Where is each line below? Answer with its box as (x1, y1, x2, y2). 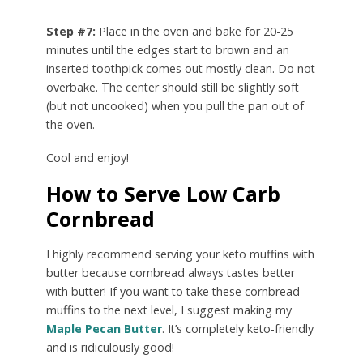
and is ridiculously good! (45, 340, 174, 356)
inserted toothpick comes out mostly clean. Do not (45, 61, 315, 77)
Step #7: (45, 23, 96, 40)
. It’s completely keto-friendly (161, 321, 314, 337)
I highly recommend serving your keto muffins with (45, 246, 314, 263)
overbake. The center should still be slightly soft (45, 79, 299, 96)
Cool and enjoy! (45, 150, 129, 166)
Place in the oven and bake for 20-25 (95, 23, 293, 40)
